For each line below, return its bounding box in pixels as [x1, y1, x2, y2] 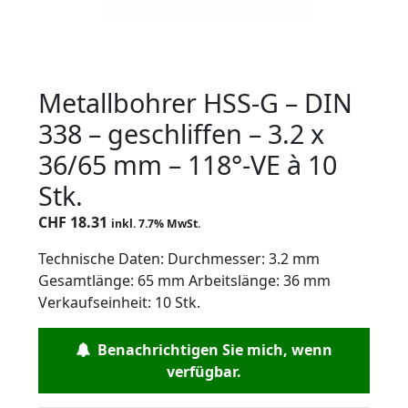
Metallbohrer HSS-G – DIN [38, 84, 352, 120]
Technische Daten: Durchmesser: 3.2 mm [38, 248, 320, 269]
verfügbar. [167, 361, 241, 382]
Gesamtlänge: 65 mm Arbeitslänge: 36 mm [38, 270, 331, 291]
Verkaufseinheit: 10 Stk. [38, 291, 200, 312]
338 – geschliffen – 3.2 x [38, 115, 324, 151]
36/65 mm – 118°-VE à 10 [38, 146, 337, 182]
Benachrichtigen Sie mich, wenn [90, 339, 332, 360]
